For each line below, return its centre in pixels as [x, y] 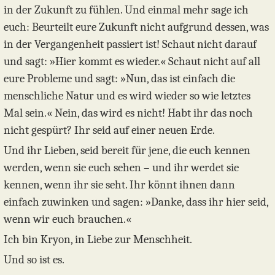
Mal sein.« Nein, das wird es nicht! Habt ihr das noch [128, 113]
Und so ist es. [34, 259]
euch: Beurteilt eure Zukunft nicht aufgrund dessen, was [136, 27]
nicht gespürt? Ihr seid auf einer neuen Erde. [109, 130]
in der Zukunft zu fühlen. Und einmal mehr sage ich [126, 10]
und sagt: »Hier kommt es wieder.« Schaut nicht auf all [132, 62]
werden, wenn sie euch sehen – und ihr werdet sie [121, 168]
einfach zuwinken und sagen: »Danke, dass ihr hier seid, [136, 202]
